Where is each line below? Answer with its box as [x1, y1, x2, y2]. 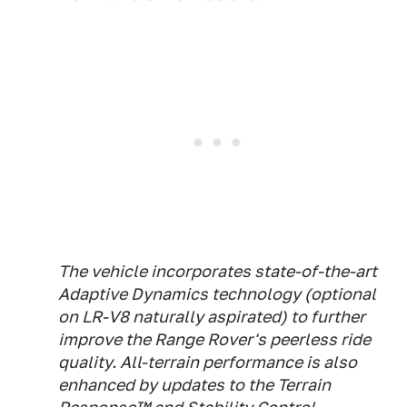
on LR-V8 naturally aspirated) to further [58, 307, 365, 326]
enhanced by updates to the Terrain [58, 375, 331, 394]
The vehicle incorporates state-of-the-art [58, 262, 377, 281]
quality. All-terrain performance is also [58, 352, 357, 372]
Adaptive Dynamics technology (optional [58, 284, 376, 303]
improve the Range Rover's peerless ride [58, 330, 371, 349]
